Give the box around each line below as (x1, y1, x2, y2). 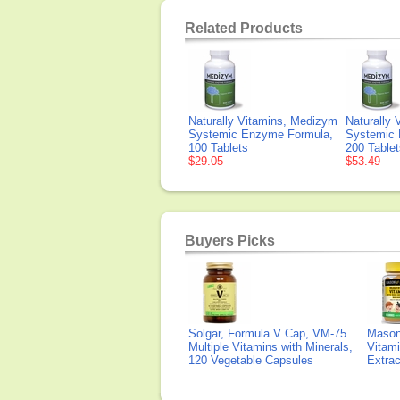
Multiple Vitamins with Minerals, (188, 340, 353, 354)
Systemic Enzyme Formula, (188, 128, 333, 141)
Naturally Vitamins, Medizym (188, 114, 337, 128)
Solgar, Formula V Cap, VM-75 (188, 327, 346, 340)
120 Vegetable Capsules (188, 354, 313, 367)
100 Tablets (188, 141, 248, 154)
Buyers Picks (185, 233, 275, 248)
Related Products (185, 21, 303, 36)
